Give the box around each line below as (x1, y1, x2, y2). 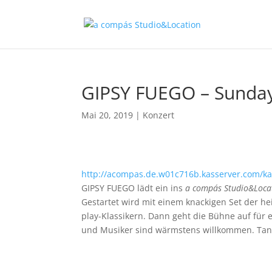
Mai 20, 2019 (81, 109, 134, 121)
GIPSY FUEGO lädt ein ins (81, 182, 186, 194)
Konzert (143, 109, 175, 121)
